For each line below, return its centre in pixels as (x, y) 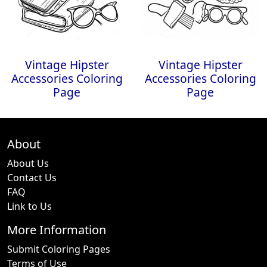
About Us (28, 163)
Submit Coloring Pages (59, 249)
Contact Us (32, 178)
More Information (57, 230)
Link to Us (30, 206)
